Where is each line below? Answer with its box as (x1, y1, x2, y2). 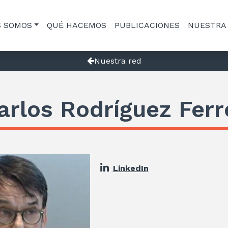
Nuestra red (94, 56, 141, 66)
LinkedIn (112, 163, 149, 173)
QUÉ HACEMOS (47, 20, 107, 30)
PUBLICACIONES (115, 20, 180, 30)
